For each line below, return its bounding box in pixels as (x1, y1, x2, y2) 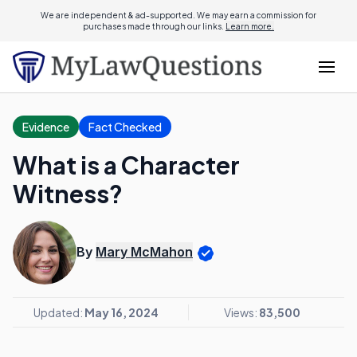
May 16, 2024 (84, 305, 159, 320)
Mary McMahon (96, 244, 193, 261)
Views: (223, 305, 259, 320)
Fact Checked (88, 120, 162, 134)
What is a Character (13, 150, 240, 180)
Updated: (33, 305, 84, 320)
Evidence (22, 120, 69, 134)
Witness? (13, 178, 123, 209)
